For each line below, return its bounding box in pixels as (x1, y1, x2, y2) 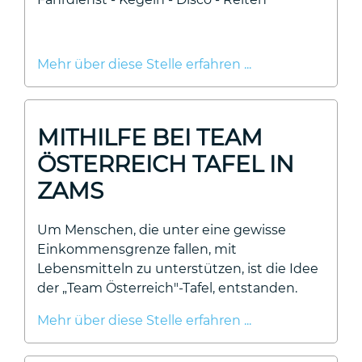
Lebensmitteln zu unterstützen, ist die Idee (37, 261, 318, 276)
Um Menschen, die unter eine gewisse (37, 222, 286, 238)
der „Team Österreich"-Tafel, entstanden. (37, 280, 297, 296)
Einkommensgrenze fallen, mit (37, 242, 237, 257)
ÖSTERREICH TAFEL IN (37, 150, 294, 178)
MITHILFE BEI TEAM (37, 124, 263, 151)
